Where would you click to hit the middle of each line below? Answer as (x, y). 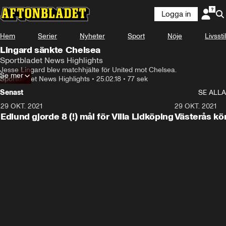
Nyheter (92, 36)
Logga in (176, 14)
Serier (47, 36)
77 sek (138, 79)
